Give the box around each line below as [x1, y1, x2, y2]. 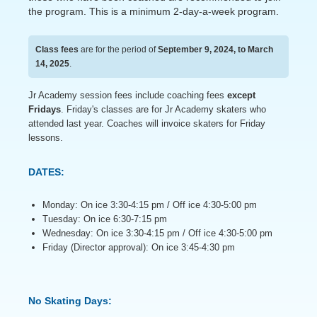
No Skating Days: [28, 294, 112, 306]
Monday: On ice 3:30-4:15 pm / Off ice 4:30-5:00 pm [42, 199, 257, 210]
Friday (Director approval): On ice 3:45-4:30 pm [42, 241, 235, 253]
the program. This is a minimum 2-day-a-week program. [28, 5, 279, 17]
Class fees [35, 45, 79, 54]
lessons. [28, 132, 63, 143]
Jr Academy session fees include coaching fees [28, 89, 227, 100]
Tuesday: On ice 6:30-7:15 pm [42, 213, 167, 224]
